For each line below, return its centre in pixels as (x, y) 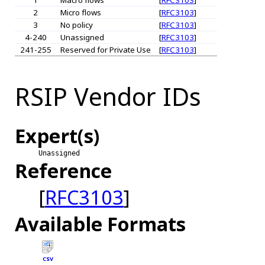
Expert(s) (57, 136)
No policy (76, 25)
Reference (63, 171)
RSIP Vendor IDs (108, 96)
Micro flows (80, 12)
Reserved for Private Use (105, 49)
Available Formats (100, 224)
